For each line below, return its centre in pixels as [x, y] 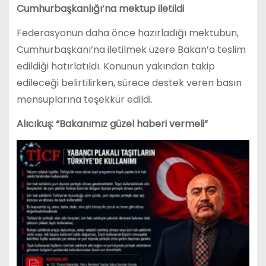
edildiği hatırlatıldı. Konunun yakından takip [115, 66]
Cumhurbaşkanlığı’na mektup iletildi [100, 9]
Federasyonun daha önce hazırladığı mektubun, [127, 33]
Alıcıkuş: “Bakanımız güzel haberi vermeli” [112, 123]
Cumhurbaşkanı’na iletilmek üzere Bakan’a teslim [131, 50]
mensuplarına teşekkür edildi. [84, 100]
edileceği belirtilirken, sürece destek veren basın [129, 83]
